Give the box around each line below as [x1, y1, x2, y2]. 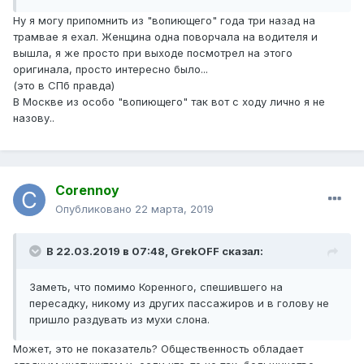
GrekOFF [171, 245, 219, 258]
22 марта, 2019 [135, 202, 214, 216]
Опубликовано [55, 202, 135, 216]
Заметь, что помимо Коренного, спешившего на [29, 280, 283, 294]
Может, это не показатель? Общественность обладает [13, 342, 303, 356]
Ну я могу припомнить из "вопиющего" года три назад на [13, 14, 315, 28]
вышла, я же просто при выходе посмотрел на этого [13, 46, 292, 60]
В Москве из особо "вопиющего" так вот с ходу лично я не [13, 95, 325, 109]
